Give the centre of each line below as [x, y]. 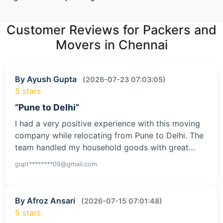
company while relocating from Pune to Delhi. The [109, 136]
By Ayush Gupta [47, 79]
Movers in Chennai [111, 45]
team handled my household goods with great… [105, 148]
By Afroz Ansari [46, 201]
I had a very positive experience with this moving [108, 124]
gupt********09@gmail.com [56, 164]
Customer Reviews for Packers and [111, 30]
